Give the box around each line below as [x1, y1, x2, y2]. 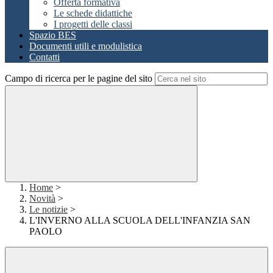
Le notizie [29, 204, 68, 215]
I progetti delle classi [54, 19, 132, 30]
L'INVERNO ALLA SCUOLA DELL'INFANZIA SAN [29, 215, 250, 226]
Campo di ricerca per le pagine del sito [5, 73, 152, 84]
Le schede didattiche [54, 8, 132, 19]
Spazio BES [29, 30, 76, 41]
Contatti [29, 52, 60, 63]
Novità [29, 193, 55, 204]
